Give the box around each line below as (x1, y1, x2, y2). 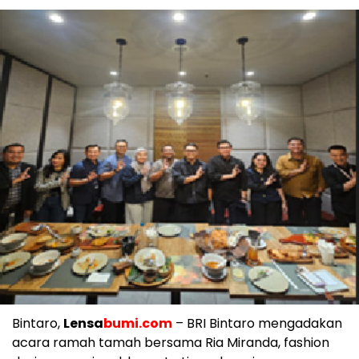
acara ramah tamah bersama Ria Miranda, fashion (12, 333, 329, 352)
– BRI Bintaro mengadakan (172, 313, 342, 333)
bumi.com (103, 313, 172, 333)
